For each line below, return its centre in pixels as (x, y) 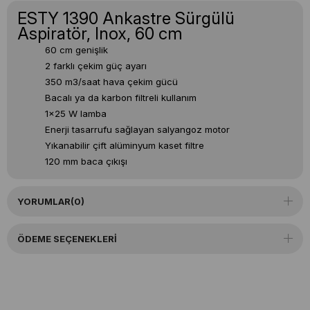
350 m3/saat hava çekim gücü (113, 82)
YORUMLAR (44, 202)
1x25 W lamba (77, 114)
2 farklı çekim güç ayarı (97, 66)
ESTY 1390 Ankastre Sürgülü (126, 19)
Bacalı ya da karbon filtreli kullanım (122, 98)
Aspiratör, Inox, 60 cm (100, 34)
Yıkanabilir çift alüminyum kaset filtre (126, 146)
